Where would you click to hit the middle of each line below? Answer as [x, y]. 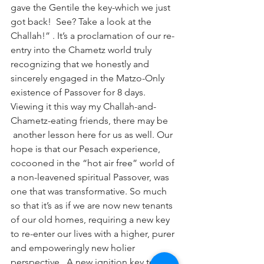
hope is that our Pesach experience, [87, 149]
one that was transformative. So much [90, 191]
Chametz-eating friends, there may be [90, 121]
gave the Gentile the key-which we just [92, 7]
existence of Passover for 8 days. [78, 92]
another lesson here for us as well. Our [93, 135]
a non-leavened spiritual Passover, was [91, 177]
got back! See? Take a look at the [82, 22]
